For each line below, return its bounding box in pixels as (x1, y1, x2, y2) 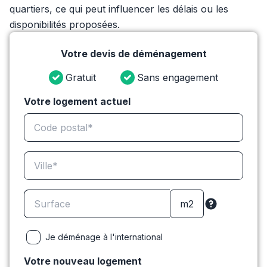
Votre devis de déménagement (60, 48, 207, 60)
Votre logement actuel (24, 95, 131, 107)
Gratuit (65, 72, 96, 83)
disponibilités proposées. (10, 18, 120, 30)
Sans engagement (137, 72, 219, 83)
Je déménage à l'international (45, 232, 163, 242)
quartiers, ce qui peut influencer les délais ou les (10, 3, 228, 15)
